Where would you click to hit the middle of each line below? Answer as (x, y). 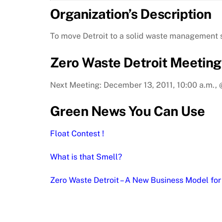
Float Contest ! (77, 134)
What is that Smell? (86, 157)
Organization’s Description (131, 14)
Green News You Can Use (128, 111)
